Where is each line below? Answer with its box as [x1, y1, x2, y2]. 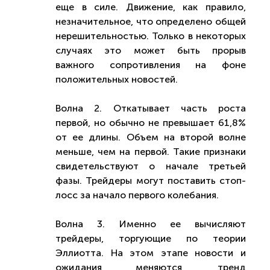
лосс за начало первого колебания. [55, 189, 219, 201]
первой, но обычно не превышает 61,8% [55, 117, 246, 128]
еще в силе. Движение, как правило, [55, 1, 246, 13]
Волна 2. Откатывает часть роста [55, 102, 246, 114]
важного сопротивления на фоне [55, 59, 246, 71]
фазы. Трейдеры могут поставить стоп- [55, 175, 246, 186]
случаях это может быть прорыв [55, 45, 246, 56]
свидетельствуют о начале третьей [55, 160, 246, 172]
